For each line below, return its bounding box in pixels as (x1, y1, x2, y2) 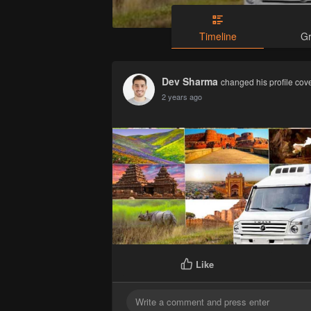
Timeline (199, 29, 237, 44)
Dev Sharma (162, 74, 218, 89)
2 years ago (162, 91, 202, 103)
